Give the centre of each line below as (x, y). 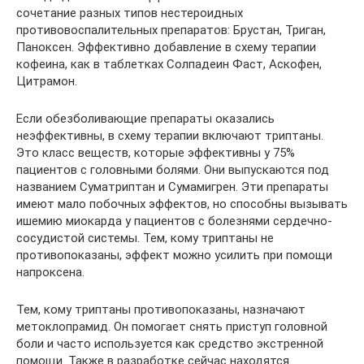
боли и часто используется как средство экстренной (170, 343)
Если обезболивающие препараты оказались (145, 118)
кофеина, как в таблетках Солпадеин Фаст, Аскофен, (169, 64)
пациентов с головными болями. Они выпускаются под (173, 169)
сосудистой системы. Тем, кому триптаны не (145, 238)
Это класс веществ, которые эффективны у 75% (156, 152)
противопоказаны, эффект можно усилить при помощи (174, 255)
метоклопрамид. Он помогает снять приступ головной (172, 326)
